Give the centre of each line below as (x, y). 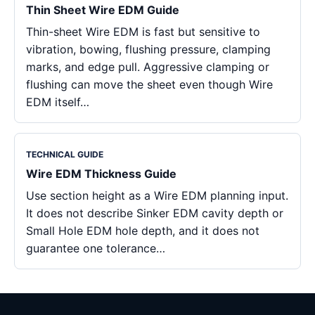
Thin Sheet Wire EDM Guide (103, 9)
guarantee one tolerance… (96, 248)
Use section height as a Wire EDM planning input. (157, 195)
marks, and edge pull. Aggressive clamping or (148, 66)
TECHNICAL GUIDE (65, 154)
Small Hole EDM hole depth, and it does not (143, 230)
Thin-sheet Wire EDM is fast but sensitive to (143, 31)
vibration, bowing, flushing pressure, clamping (148, 49)
